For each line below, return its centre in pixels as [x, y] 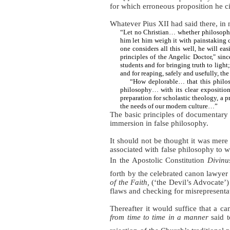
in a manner [188, 217]
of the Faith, [130, 183]
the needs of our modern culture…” [169, 106]
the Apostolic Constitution [162, 160]
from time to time [138, 217]
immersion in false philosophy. [159, 123]
